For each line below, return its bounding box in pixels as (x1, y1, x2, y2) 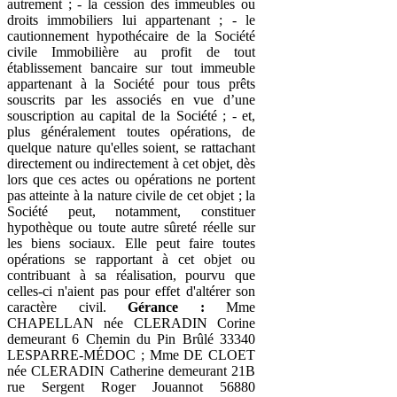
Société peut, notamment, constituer (7, 203, 255, 219)
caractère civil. (7, 299, 128, 315)
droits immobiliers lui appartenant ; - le (7, 12, 255, 27)
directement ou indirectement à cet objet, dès (7, 155, 255, 171)
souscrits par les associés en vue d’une (7, 91, 255, 107)
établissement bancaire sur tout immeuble (7, 59, 255, 75)
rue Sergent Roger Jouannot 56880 (7, 378, 255, 394)
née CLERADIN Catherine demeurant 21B (7, 362, 255, 378)
